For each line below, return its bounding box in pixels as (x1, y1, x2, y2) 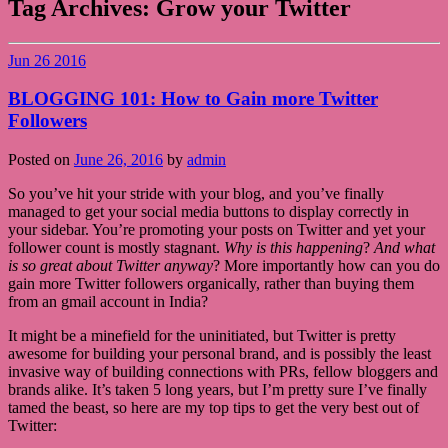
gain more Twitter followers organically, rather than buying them (8, 274, 414, 292)
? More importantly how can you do (213, 256, 440, 274)
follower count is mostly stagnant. (8, 238, 224, 256)
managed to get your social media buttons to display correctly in (8, 202, 409, 220)
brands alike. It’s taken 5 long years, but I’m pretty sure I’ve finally (8, 380, 427, 398)
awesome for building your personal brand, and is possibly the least (8, 344, 431, 362)
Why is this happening (224, 238, 363, 256)
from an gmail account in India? (8, 292, 208, 310)
